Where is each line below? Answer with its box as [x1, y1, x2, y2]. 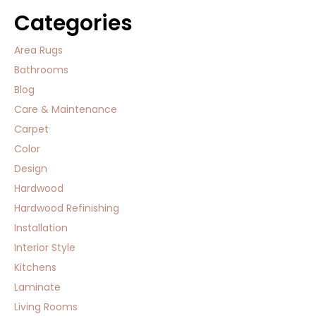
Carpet [14, 122, 49, 136]
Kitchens [14, 260, 56, 274]
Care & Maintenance [14, 102, 117, 116]
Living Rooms [14, 300, 78, 314]
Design [14, 162, 47, 176]
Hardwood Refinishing [14, 201, 119, 215]
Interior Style [14, 241, 75, 255]
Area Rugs [14, 43, 63, 57]
